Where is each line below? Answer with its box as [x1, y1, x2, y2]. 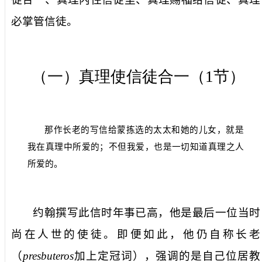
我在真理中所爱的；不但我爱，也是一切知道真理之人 [27, 142, 244, 152]
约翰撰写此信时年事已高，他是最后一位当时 [33, 206, 260, 219]
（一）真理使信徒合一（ [31, 68, 205, 86]
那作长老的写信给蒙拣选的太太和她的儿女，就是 [44, 125, 244, 135]
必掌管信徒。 [11, 15, 78, 28]
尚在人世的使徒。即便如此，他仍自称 [11, 228, 236, 241]
